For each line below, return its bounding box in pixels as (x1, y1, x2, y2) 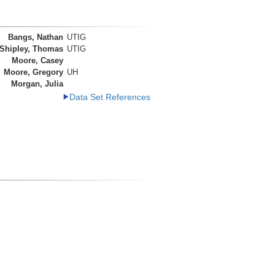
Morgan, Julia (11, 79, 63, 89)
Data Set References (69, 93, 150, 103)
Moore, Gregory (4, 68, 63, 77)
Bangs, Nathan (8, 33, 63, 42)
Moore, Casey (12, 56, 63, 66)
